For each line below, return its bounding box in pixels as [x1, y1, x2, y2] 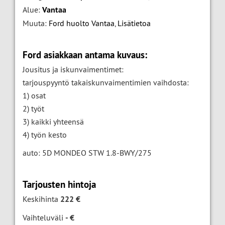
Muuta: [23, 18, 49, 28]
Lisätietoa [118, 18, 151, 28]
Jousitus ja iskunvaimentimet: [23, 64, 124, 74]
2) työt [23, 103, 44, 114]
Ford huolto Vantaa [49, 18, 115, 28]
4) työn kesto [23, 130, 67, 140]
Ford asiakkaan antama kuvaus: [23, 49, 147, 61]
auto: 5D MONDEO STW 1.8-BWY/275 [23, 148, 152, 158]
